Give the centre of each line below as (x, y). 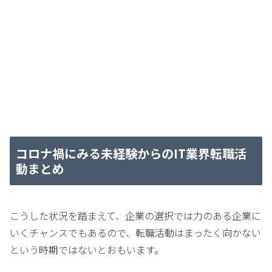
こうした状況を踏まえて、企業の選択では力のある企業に (135, 216)
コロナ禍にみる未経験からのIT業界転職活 (131, 154)
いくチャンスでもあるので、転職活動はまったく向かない (135, 233)
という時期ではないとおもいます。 (87, 250)
